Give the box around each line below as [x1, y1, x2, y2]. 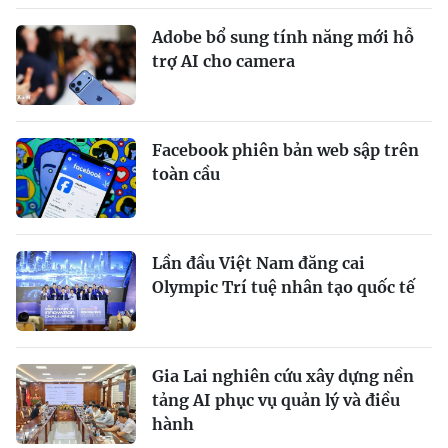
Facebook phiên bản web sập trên [152, 140, 419, 161]
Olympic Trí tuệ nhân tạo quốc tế [152, 277, 415, 298]
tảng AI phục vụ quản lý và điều [152, 390, 400, 411]
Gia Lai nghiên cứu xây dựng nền [152, 366, 414, 387]
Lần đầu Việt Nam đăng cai [152, 253, 365, 274]
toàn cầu [152, 164, 220, 185]
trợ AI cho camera [152, 51, 295, 72]
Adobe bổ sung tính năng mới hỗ [152, 27, 414, 48]
